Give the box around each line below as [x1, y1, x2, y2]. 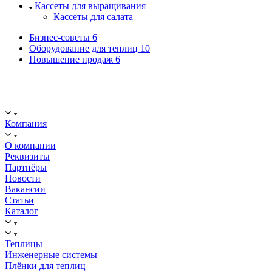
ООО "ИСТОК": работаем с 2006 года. [5, 86, 135, 96]
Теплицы [5, 238, 42, 249]
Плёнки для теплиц [5, 260, 86, 271]
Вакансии [5, 183, 46, 194]
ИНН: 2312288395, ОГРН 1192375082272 [5, 97, 149, 107]
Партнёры [5, 161, 47, 172]
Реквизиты [5, 151, 50, 161]
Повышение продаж [29, 53, 113, 64]
